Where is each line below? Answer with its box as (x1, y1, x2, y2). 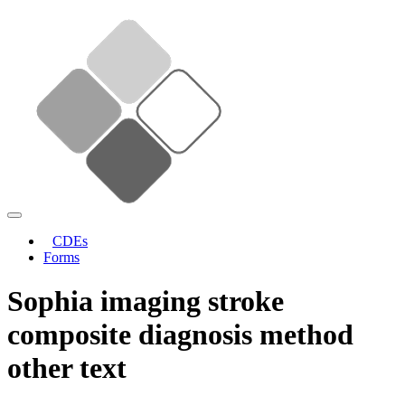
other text (7, 352, 127, 385)
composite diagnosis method (7, 318, 353, 352)
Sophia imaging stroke (7, 285, 284, 318)
